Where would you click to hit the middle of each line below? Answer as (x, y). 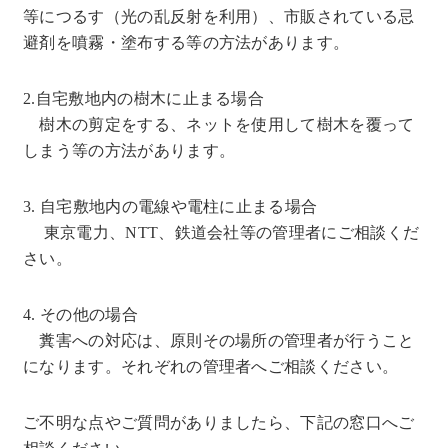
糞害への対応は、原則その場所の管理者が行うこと (219, 340)
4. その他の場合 (80, 314)
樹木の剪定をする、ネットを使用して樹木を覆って (219, 124)
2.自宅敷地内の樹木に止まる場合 (144, 98)
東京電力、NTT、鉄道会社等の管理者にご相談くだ (221, 232)
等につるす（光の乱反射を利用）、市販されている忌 (219, 16)
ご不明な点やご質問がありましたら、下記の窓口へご (219, 422)
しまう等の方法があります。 (129, 150)
